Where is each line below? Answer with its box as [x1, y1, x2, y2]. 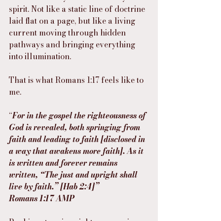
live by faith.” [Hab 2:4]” [9, 181, 99, 193]
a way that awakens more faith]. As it [9, 145, 146, 157]
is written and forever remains [9, 157, 119, 169]
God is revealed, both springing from [9, 121, 142, 134]
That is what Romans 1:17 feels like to [9, 74, 146, 86]
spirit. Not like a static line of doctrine [9, 3, 147, 15]
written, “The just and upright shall [9, 169, 139, 181]
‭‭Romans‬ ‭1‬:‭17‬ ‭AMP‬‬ [9, 192, 74, 205]
